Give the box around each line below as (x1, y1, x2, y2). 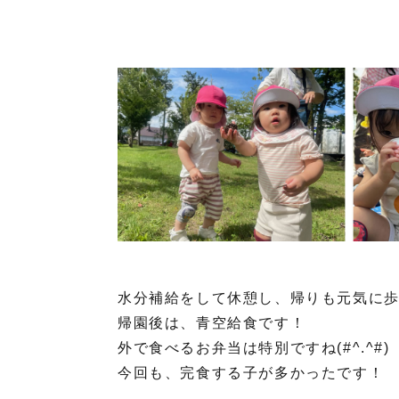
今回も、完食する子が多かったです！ (118, 364, 385, 380)
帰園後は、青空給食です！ (118, 314, 306, 330)
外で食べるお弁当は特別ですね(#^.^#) (118, 339, 390, 355)
